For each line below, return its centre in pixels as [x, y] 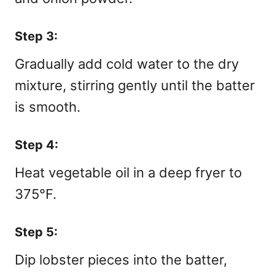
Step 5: [36, 232]
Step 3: [36, 36]
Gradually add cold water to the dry [127, 64]
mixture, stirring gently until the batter [135, 85]
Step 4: [37, 145]
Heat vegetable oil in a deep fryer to [128, 172]
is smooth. [48, 107]
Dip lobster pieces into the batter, [121, 259]
